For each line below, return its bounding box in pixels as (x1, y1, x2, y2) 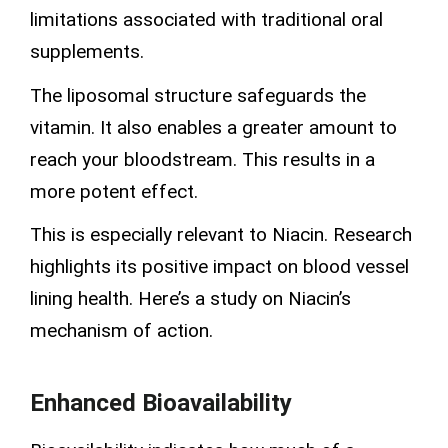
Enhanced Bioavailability (30, 388, 292, 417)
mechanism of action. (30, 319, 213, 343)
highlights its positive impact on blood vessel (30, 255, 409, 279)
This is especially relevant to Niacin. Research (30, 223, 412, 247)
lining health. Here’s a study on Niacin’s (30, 287, 351, 311)
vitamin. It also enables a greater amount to (30, 115, 397, 139)
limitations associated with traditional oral (30, 8, 383, 32)
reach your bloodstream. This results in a (30, 147, 375, 171)
